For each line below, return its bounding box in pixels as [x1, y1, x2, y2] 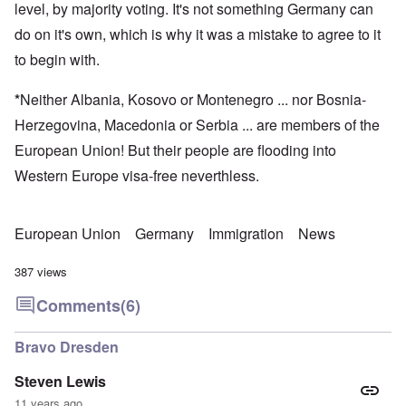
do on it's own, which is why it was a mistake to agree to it [14, 24, 381, 45]
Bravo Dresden [14, 336, 119, 358]
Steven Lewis [14, 371, 106, 392]
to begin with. [14, 49, 100, 71]
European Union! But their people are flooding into [14, 140, 336, 161]
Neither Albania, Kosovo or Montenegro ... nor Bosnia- [20, 89, 366, 111]
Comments [36, 294, 121, 318]
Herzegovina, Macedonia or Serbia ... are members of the [14, 114, 380, 136]
